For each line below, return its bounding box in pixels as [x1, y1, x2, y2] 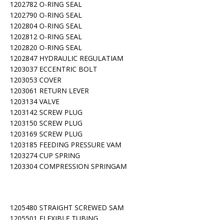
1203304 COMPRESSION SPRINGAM [10, 162, 127, 171]
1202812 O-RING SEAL [10, 32, 82, 41]
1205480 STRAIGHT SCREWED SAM [10, 203, 124, 212]
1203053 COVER [10, 75, 61, 84]
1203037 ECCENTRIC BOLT [10, 64, 97, 74]
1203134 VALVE [10, 97, 59, 106]
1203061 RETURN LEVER [10, 86, 89, 95]
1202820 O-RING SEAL [10, 43, 82, 52]
